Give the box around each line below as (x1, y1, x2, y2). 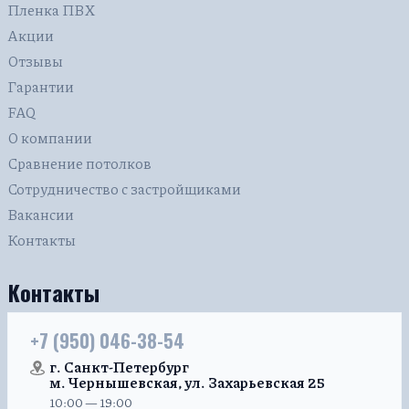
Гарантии (7, 75, 74, 97)
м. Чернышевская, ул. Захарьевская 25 (49, 371, 325, 393)
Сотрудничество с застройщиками (7, 177, 241, 199)
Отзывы (7, 49, 63, 71)
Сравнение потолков (7, 152, 152, 173)
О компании (7, 126, 92, 148)
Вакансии (7, 203, 74, 225)
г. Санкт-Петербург (49, 355, 189, 377)
